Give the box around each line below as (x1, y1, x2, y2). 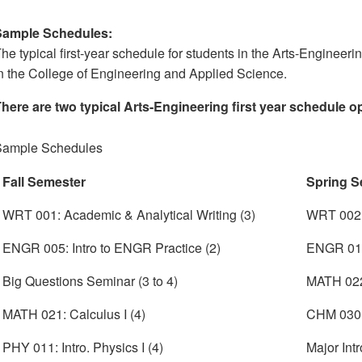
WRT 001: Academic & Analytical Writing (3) (2, 205, 256, 225)
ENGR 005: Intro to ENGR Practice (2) (2, 238, 221, 258)
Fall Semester (2, 172, 86, 192)
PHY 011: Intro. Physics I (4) (2, 338, 164, 357)
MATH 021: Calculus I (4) (2, 305, 146, 324)
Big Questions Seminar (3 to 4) (2, 271, 179, 291)
